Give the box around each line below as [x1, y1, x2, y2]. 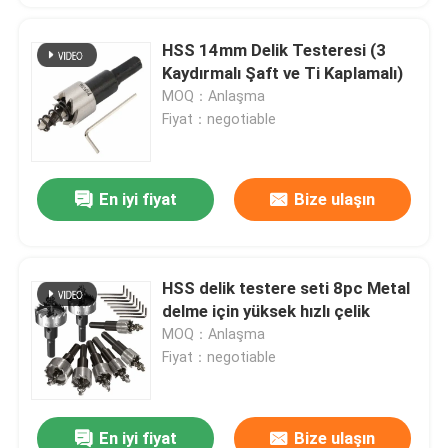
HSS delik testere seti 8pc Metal [162, 278, 411, 299]
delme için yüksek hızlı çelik [162, 301, 371, 322]
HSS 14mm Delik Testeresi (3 [162, 39, 387, 60]
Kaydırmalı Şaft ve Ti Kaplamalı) [162, 62, 404, 83]
